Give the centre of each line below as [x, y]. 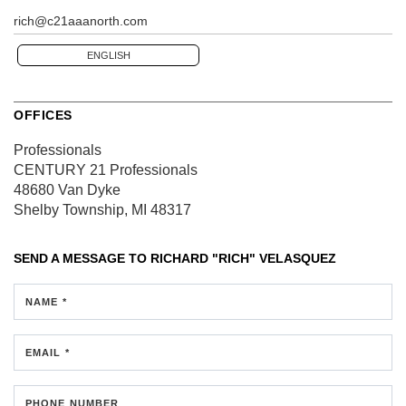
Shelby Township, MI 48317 [102, 210]
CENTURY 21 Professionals [106, 170]
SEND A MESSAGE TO [82, 258]
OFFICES [43, 115]
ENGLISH [108, 55]
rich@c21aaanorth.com [81, 21]
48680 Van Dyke [67, 190]
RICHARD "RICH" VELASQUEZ [243, 258]
